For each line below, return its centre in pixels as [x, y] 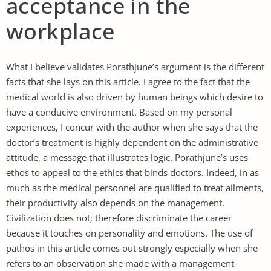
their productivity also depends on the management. [115, 202]
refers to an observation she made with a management [120, 263]
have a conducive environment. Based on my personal [119, 112]
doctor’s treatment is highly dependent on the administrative [132, 142]
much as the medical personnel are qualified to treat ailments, [135, 187]
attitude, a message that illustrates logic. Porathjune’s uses [127, 157]
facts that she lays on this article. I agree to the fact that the [128, 81]
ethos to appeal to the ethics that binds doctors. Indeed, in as [132, 172]
